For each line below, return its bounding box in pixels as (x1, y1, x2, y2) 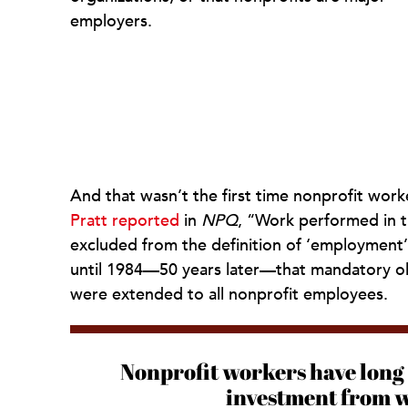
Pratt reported (70, 209, 179, 232)
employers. (70, 9, 152, 33)
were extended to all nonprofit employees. (70, 282, 388, 306)
